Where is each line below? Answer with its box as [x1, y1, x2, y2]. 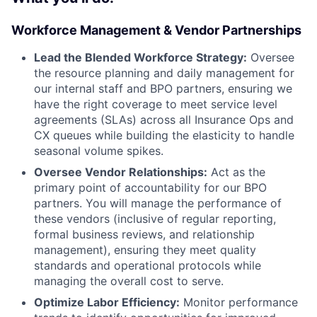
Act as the [207, 165, 265, 179]
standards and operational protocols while [34, 258, 261, 272]
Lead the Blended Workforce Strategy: [34, 50, 247, 64]
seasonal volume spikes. [34, 144, 163, 158]
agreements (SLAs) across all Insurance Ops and [34, 113, 294, 127]
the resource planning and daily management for [34, 66, 294, 80]
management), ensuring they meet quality [34, 243, 256, 257]
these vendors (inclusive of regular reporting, [34, 212, 276, 226]
